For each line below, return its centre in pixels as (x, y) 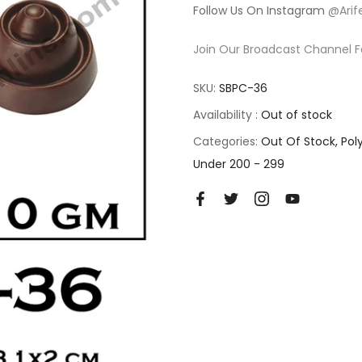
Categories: (227, 141)
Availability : (227, 115)
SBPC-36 (243, 88)
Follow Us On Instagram (261, 11)
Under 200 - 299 (239, 164)
